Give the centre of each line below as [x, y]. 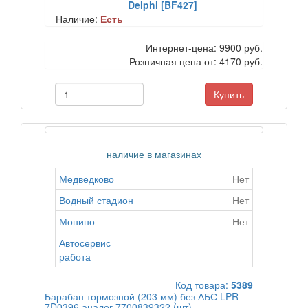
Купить [229, 94]
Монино [77, 221]
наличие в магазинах [154, 154]
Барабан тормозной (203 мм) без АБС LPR [142, 296]
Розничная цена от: [174, 61]
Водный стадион [96, 200]
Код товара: [203, 285]
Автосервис [85, 243]
